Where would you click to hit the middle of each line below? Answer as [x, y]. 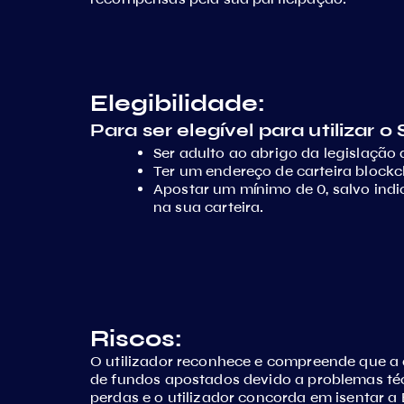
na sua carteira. [209, 207]
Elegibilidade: [178, 103]
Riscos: [136, 339]
